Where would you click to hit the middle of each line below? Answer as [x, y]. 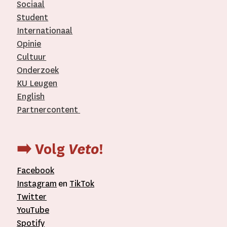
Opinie [29, 44]
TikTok [82, 183]
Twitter [32, 197]
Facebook [36, 170]
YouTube [33, 210]
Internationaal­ [45, 31]
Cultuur [32, 57]
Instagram [37, 183]
